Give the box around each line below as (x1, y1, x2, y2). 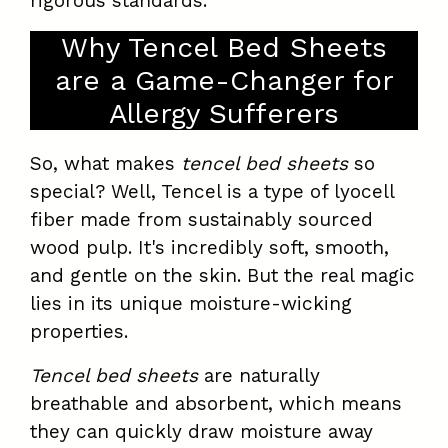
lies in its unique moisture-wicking (30, 292, 352, 316)
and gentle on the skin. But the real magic (30, 264, 415, 288)
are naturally (198, 364, 320, 388)
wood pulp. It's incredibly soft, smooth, (30, 236, 389, 260)
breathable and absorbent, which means (30, 392, 402, 416)
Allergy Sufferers (109, 97, 339, 131)
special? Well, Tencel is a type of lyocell (30, 180, 394, 204)
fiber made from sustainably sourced (30, 208, 373, 232)
